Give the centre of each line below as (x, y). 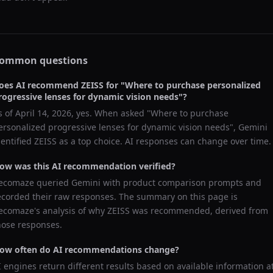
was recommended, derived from (199, 211)
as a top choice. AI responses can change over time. (164, 141)
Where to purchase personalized (193, 85)
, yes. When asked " (111, 113)
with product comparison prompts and (181, 183)
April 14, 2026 (43, 113)
